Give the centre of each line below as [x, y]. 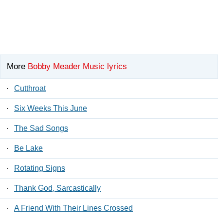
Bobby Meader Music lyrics [77, 67]
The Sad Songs [41, 128]
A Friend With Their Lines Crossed [73, 208]
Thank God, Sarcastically [57, 188]
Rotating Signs [40, 168]
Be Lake [28, 148]
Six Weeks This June [51, 109]
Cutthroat [30, 89]
